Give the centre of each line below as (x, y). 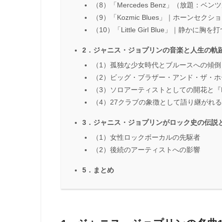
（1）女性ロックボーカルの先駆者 (146, 138)
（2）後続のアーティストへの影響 (146, 150)
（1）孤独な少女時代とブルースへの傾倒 (157, 65)
